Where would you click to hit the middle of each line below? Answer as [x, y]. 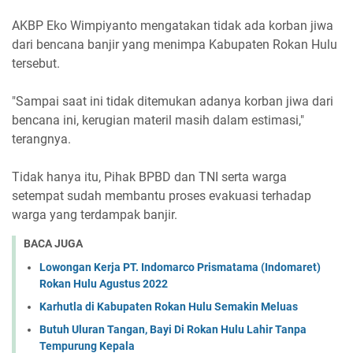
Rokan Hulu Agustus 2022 [104, 284]
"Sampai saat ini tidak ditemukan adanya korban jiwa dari [173, 101]
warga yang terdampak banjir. [95, 214]
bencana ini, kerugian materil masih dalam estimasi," [158, 120]
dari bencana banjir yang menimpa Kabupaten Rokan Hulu [175, 44]
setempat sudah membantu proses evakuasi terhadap [162, 195]
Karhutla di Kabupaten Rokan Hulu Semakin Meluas [169, 307]
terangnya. [41, 139]
